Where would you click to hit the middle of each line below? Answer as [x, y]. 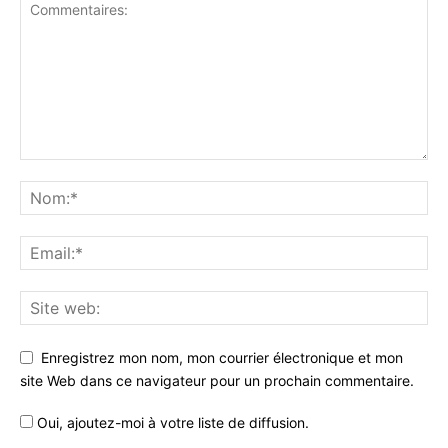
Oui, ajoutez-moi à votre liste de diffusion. [171, 423]
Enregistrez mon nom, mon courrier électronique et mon [222, 358]
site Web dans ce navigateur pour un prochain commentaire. [217, 381]
